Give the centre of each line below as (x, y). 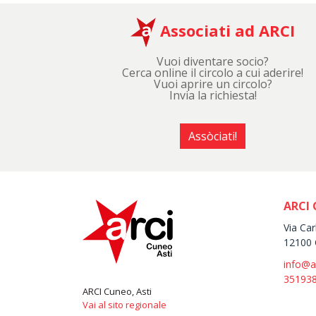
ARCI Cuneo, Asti (117, 292)
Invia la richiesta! (213, 96)
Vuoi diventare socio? (213, 62)
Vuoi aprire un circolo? (213, 84)
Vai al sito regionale (124, 305)
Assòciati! (213, 136)
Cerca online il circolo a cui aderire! (213, 73)
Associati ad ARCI (226, 31)
